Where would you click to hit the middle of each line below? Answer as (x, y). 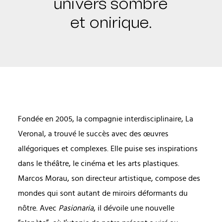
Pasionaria (76, 208)
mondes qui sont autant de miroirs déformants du (103, 193)
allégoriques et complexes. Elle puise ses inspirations (108, 149)
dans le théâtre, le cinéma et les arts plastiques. (98, 164)
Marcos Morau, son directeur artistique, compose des (109, 178)
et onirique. (111, 23)
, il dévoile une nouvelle (134, 208)
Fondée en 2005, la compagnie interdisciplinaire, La (105, 119)
